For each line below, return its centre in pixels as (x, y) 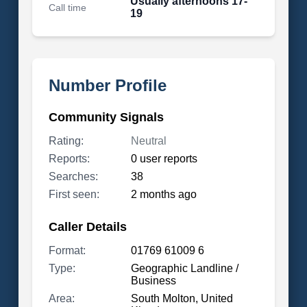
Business (153, 281)
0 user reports (164, 159)
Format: (67, 250)
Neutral (148, 141)
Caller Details (87, 227)
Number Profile (107, 85)
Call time (67, 8)
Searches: (73, 176)
